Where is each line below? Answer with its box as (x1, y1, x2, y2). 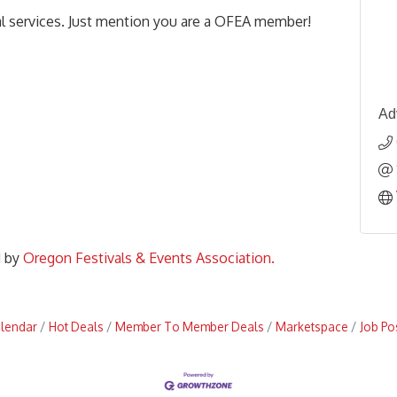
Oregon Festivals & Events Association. (23, 248, 275, 267)
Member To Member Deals (115, 318, 264, 334)
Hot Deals (49, 318, 104, 334)
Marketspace (276, 318, 348, 334)
